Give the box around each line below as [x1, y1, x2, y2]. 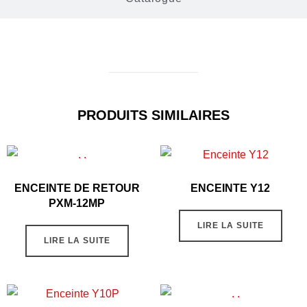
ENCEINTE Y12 [191, 182, 270, 194]
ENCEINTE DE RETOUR [14, 182, 140, 194]
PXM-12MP [49, 197, 105, 209]
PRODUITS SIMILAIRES [77, 107, 230, 123]
